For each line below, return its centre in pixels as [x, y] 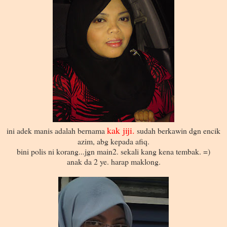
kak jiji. [121, 130]
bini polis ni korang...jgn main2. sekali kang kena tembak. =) [113, 151]
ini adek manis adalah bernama [57, 130]
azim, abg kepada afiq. [113, 141]
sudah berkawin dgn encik [178, 130]
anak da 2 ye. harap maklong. [113, 161]
